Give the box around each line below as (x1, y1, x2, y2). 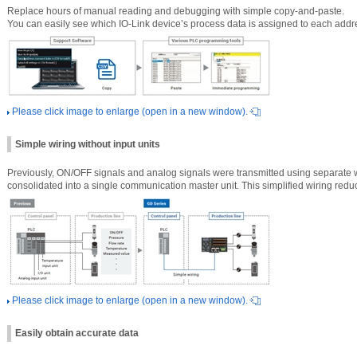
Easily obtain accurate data (15, 328, 139, 339)
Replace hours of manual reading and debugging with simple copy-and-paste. (7, 5, 344, 17)
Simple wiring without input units (15, 138, 160, 150)
